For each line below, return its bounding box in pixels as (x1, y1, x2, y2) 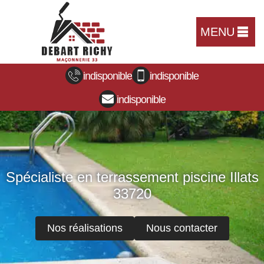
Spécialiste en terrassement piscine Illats (5, 169, 259, 186)
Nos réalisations (47, 222, 123, 235)
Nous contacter (146, 222, 217, 235)
